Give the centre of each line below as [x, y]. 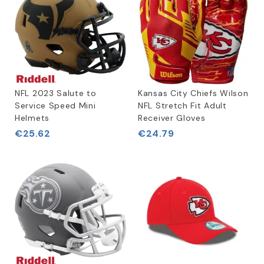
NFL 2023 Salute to [56, 93]
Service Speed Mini [55, 105]
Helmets [32, 118]
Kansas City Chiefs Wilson [193, 93]
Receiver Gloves [172, 118]
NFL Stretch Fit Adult [182, 105]
